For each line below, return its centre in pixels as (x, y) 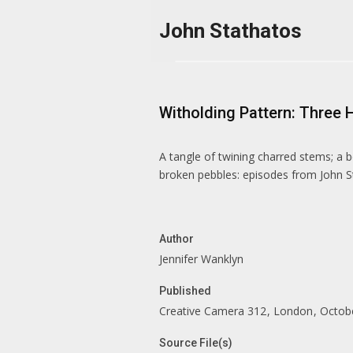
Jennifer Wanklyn (201, 259)
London (295, 311)
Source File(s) (197, 343)
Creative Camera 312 (214, 311)
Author (178, 239)
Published (186, 291)
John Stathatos (230, 31)
